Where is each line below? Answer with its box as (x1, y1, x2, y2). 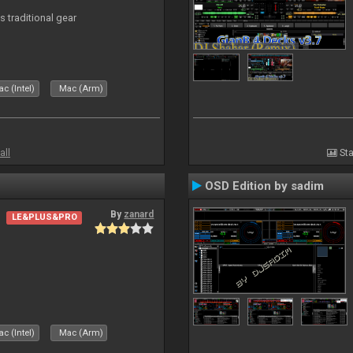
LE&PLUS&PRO (11, 212, 77, 223)
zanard (124, 209, 154, 220)
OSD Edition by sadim (205, 179, 324, 193)
